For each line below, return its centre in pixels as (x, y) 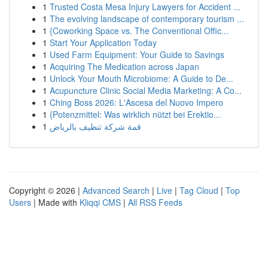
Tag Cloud (199, 190)
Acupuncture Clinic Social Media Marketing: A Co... (146, 90)
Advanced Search (116, 190)
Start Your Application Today (103, 42)
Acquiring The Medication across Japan (124, 66)
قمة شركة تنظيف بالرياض (95, 126)
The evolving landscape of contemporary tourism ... (147, 19)
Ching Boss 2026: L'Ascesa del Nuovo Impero (136, 102)
